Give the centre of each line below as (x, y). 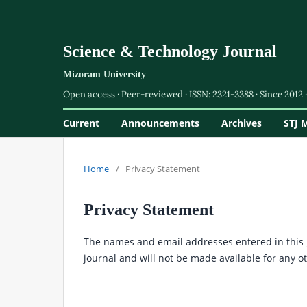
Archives (242, 123)
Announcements (160, 123)
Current (81, 123)
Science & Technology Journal (170, 51)
